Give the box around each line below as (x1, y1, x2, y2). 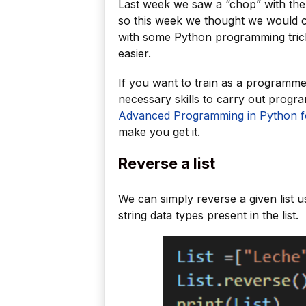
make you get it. (118, 125, 200, 139)
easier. (118, 46, 151, 61)
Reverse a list (118, 154, 215, 172)
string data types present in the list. (118, 208, 298, 222)
